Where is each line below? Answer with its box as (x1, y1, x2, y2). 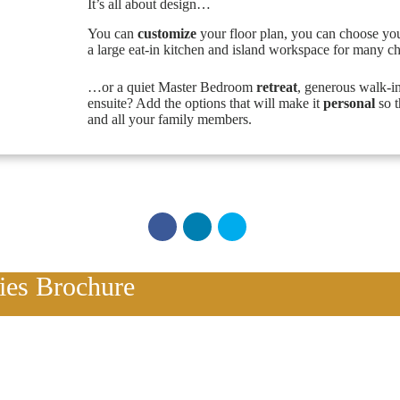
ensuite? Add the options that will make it (87, 95, 323, 111)
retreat (255, 79, 297, 95)
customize (137, 25, 196, 41)
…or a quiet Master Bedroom (87, 79, 256, 95)
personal (322, 95, 375, 111)
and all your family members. (87, 111, 252, 127)
